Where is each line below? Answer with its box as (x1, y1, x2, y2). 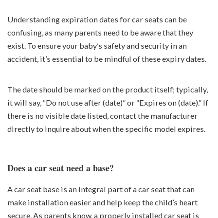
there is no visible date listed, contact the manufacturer (7, 110, 198, 120)
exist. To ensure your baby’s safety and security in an (7, 40, 187, 50)
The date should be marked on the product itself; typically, (7, 84, 208, 94)
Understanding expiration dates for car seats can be (7, 14, 187, 24)
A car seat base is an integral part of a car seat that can (7, 184, 195, 194)
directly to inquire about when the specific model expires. (7, 124, 205, 133)
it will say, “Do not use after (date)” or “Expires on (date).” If (7, 97, 208, 107)
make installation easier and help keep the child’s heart (7, 198, 198, 207)
